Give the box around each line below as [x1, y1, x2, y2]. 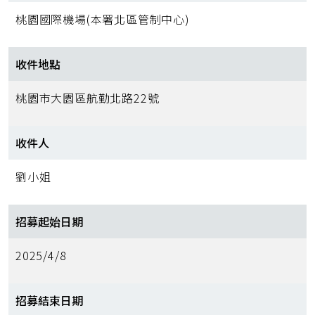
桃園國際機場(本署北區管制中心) [15, 11, 190, 28]
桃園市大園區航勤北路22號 [15, 89, 160, 107]
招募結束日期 [15, 292, 83, 309]
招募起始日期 [15, 213, 83, 231]
